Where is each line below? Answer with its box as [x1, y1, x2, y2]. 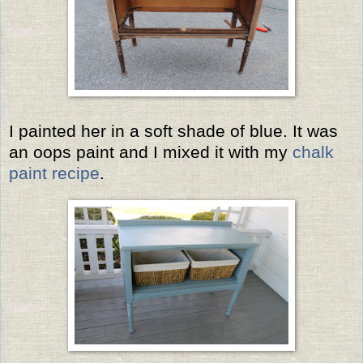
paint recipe [9, 163, 100, 182]
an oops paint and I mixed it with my [9, 142, 293, 161]
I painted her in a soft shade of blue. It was [9, 121, 338, 140]
